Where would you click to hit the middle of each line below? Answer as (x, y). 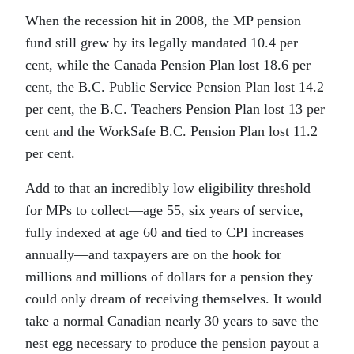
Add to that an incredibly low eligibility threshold (168, 188)
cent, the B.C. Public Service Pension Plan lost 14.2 (175, 87)
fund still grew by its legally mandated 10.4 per (162, 43)
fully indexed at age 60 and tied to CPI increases (165, 233)
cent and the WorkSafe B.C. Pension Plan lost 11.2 (171, 132)
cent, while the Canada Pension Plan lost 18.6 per (168, 65)
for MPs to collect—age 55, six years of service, (164, 211)
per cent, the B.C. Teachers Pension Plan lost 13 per (175, 109)
